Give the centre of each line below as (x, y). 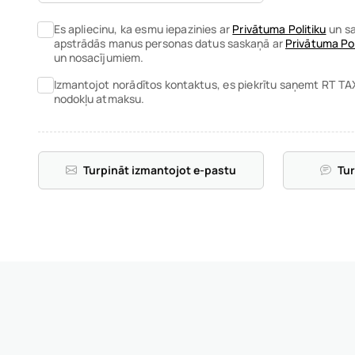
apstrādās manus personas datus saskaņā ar (170, 43)
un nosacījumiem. (99, 57)
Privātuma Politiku (279, 29)
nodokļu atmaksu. (99, 99)
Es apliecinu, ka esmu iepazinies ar (143, 29)
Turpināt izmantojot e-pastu (160, 170)
